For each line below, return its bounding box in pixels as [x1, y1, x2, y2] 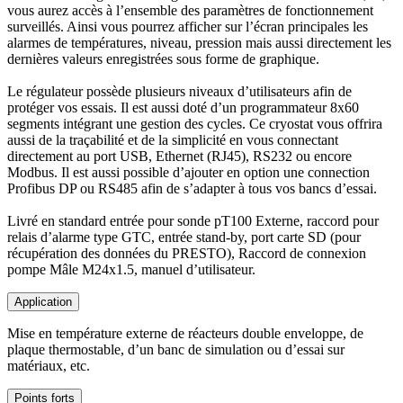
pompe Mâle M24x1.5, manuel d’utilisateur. [7, 262, 255, 278]
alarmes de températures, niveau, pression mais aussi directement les [7, 35, 391, 51]
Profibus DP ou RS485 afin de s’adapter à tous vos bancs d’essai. [7, 181, 377, 197]
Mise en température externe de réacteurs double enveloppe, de [7, 326, 363, 342]
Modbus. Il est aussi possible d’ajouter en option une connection [7, 165, 370, 181]
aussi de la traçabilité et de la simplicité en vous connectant [7, 132, 338, 148]
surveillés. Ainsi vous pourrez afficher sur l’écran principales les [7, 19, 368, 35]
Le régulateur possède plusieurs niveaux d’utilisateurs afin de [7, 84, 352, 100]
